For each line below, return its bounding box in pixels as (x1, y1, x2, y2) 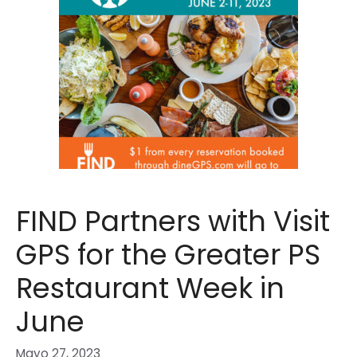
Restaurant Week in (15, 269, 284, 308)
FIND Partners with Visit (15, 202, 330, 241)
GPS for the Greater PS (15, 235, 320, 275)
